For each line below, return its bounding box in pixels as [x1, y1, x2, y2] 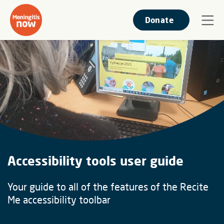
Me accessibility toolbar [7, 193, 110, 205]
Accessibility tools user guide [7, 152, 183, 168]
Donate [144, 15, 173, 24]
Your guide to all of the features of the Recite [7, 180, 208, 192]
